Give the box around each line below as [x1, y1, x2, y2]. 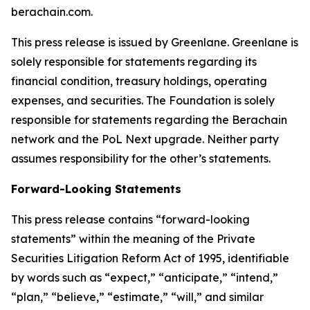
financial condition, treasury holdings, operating [11, 74, 267, 88]
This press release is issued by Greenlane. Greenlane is [11, 35, 298, 49]
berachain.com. [11, 5, 93, 19]
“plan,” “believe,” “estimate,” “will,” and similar [11, 290, 264, 304]
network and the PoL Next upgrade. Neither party [11, 132, 279, 146]
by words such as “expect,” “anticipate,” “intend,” [11, 271, 278, 284]
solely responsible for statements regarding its [11, 55, 257, 69]
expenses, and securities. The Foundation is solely [11, 93, 275, 107]
